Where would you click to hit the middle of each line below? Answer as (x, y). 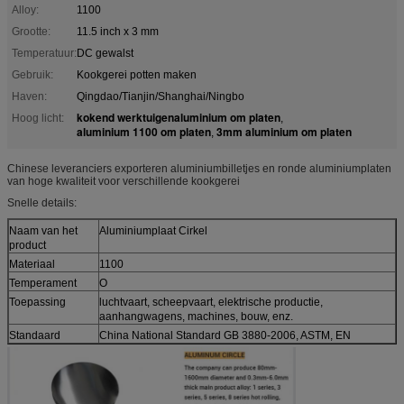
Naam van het (43, 230)
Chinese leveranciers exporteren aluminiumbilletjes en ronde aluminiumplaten (199, 168)
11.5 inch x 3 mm (118, 31)
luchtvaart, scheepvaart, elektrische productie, (211, 302)
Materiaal (32, 264)
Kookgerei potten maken (137, 74)
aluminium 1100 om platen (144, 131)
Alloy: (25, 9)
